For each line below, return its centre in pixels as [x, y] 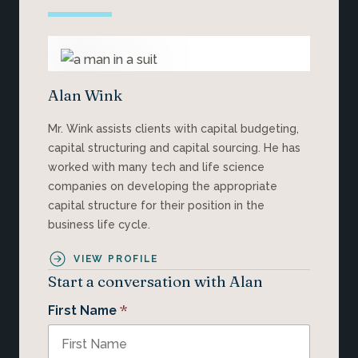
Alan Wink [85, 95]
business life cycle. [99, 224]
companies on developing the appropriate [163, 186]
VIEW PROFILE [116, 259]
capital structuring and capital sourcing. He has [174, 147]
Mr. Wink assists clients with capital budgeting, [173, 128]
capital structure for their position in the [156, 205]
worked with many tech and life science [156, 167]
